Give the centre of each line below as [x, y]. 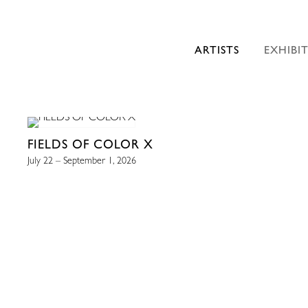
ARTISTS [217, 49]
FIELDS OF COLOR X [90, 144]
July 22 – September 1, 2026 [82, 160]
